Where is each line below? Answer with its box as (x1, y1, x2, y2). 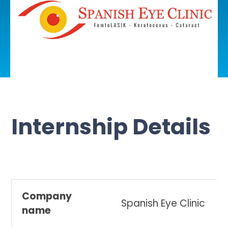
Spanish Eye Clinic (121, 196, 205, 211)
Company (22, 189, 72, 204)
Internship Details (11, 111, 211, 142)
